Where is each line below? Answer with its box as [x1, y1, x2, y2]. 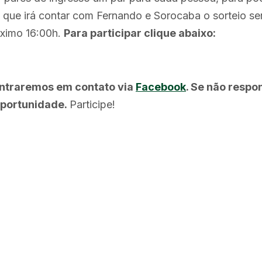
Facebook [136, 81, 186, 93]
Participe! [70, 98, 115, 111]
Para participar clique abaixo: [64, 27, 216, 39]
